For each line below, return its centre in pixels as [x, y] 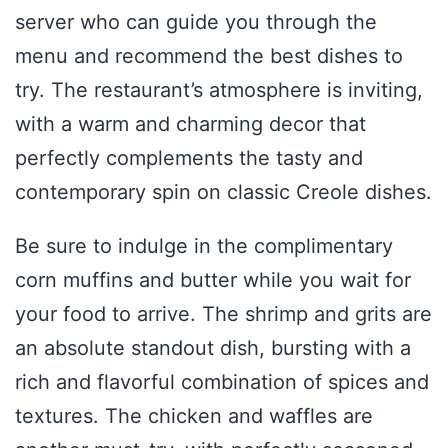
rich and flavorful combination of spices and [222, 381]
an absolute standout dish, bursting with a [213, 347]
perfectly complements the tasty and [189, 158]
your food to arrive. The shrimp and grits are [223, 313]
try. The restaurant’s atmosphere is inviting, [219, 90]
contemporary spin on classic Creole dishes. [223, 192]
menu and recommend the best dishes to [209, 56]
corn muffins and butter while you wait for [213, 279]
